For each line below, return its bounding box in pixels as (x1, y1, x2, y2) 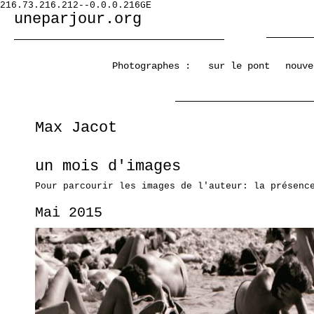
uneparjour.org (14, 11, 142, 28)
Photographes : (112, 60, 191, 71)
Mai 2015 (35, 205, 102, 221)
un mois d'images (35, 158, 181, 175)
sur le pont (208, 60, 270, 71)
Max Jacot (35, 119, 117, 137)
